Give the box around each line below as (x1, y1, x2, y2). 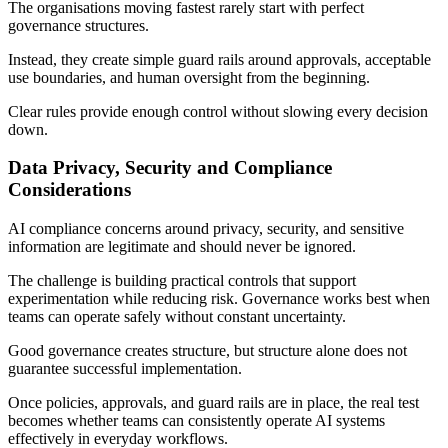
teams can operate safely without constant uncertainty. (8, 308, 346, 326)
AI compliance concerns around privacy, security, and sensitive (8, 220, 404, 238)
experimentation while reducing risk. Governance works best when (8, 290, 430, 308)
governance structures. (8, 16, 149, 34)
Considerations (8, 179, 131, 201)
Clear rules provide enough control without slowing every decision (8, 102, 428, 120)
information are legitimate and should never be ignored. (8, 238, 356, 256)
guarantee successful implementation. (8, 360, 242, 378)
